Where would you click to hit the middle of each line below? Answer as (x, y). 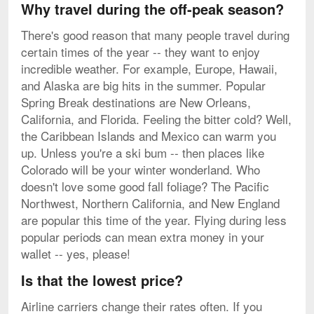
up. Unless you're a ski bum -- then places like (143, 152)
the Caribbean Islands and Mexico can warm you (149, 135)
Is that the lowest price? (102, 280)
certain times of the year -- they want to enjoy (141, 51)
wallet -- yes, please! (76, 253)
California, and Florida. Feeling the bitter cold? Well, (156, 118)
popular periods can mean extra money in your (143, 236)
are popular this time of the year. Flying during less (154, 219)
